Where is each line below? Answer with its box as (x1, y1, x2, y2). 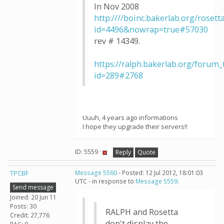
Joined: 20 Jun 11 (10, 192, 56, 201)
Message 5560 (75, 168, 117, 177)
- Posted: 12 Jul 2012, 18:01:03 (117, 168, 203, 177)
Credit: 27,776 (10, 210, 49, 219)
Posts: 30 (10, 201, 36, 210)
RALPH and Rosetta (105, 206, 178, 217)
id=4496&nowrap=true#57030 (94, 24, 208, 35)
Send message (12, 182, 53, 191)
